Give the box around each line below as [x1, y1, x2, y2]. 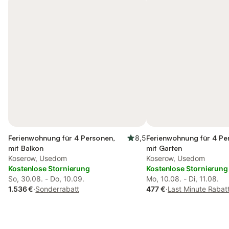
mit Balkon [8, 144, 44, 152]
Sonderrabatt [35, 185, 80, 193]
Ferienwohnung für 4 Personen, [8, 133, 116, 142]
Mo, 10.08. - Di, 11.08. [146, 174, 219, 183]
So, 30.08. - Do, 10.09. [8, 174, 85, 183]
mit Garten [146, 144, 182, 152]
